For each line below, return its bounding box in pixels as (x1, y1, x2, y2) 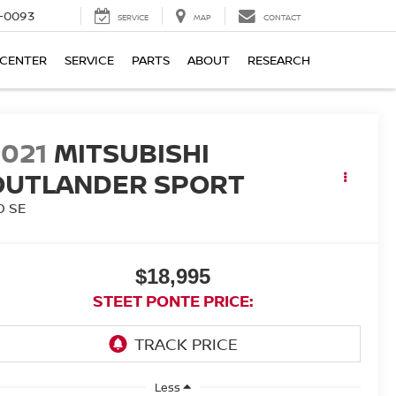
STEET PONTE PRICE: (92, 290, 254, 312)
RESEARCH (247, 51, 310, 69)
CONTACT (263, 11, 301, 24)
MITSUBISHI (54, 134, 210, 171)
